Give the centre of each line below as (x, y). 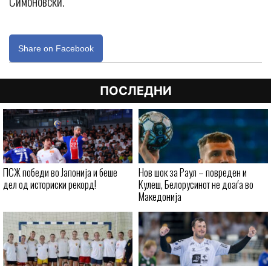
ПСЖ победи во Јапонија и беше (60, 172)
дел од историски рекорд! (50, 184)
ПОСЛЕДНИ (135, 91)
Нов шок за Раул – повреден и (193, 172)
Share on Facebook (56, 49)
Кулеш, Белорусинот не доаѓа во (196, 184)
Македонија (160, 197)
